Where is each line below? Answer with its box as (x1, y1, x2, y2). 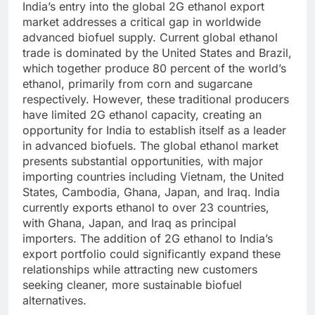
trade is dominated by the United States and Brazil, (22, 46, 292, 60)
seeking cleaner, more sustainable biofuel (22, 278, 242, 292)
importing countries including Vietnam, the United (22, 169, 284, 184)
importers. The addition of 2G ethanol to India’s (22, 231, 273, 246)
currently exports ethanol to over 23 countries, (22, 200, 269, 215)
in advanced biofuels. (22, 139, 140, 153)
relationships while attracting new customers (22, 262, 257, 277)
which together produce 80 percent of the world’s (22, 61, 286, 76)
